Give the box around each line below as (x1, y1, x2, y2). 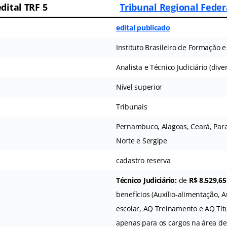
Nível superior (116, 82, 163, 92)
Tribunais (116, 101, 147, 111)
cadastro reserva (116, 155, 171, 165)
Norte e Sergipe (116, 135, 167, 145)
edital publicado (116, 22, 170, 32)
